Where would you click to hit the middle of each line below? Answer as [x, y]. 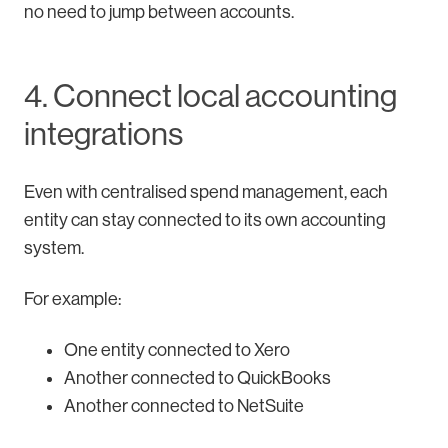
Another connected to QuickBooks [197, 378]
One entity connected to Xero [177, 350]
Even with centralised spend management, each [206, 192]
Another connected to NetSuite [184, 406]
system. [54, 248]
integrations [103, 134]
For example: [72, 299]
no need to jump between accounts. [159, 12]
